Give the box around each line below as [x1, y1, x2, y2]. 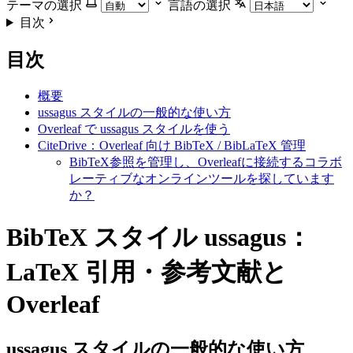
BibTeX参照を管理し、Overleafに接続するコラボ [69, 154, 342, 169]
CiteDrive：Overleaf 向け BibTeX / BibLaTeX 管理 [38, 138, 306, 152]
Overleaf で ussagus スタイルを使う [38, 121, 230, 136]
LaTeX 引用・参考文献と [6, 258, 288, 287]
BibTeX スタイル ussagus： [6, 223, 311, 252]
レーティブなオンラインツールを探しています [69, 171, 334, 185]
